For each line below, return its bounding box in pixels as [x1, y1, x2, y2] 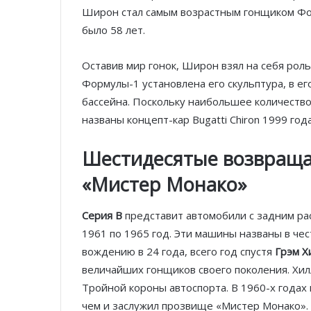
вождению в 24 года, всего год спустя [82, 244, 275, 259]
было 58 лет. [82, 22, 145, 37]
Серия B [82, 208, 122, 223]
